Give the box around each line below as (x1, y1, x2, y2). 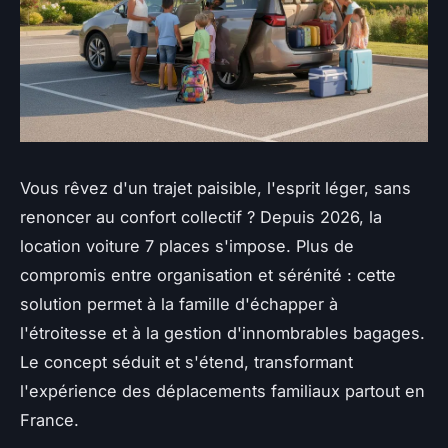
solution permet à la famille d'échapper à (20, 294, 338, 315)
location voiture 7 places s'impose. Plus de (20, 236, 354, 257)
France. (20, 410, 79, 431)
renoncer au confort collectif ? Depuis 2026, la (20, 207, 382, 228)
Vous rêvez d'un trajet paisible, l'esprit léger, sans (20, 178, 411, 199)
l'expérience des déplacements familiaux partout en (20, 381, 425, 402)
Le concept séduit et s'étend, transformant (20, 352, 353, 373)
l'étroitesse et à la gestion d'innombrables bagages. (20, 323, 425, 344)
